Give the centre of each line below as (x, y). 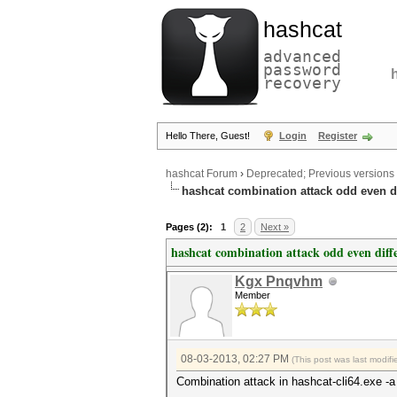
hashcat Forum (202, 174)
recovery (302, 83)
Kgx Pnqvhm (279, 281)
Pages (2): (189, 227)
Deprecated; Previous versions (320, 174)
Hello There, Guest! (209, 136)
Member (253, 295)
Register (338, 136)
